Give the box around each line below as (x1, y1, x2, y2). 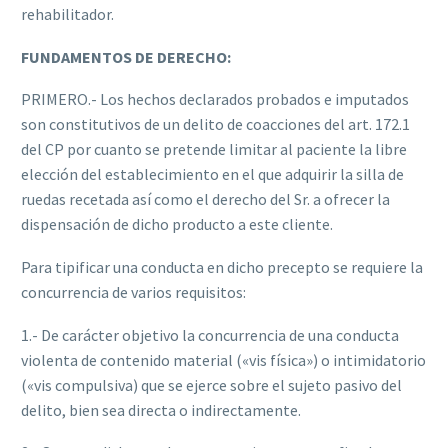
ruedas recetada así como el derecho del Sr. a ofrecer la (21, 189, 390, 210)
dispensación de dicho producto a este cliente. (21, 214, 333, 235)
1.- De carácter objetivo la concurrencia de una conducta (21, 324, 399, 345)
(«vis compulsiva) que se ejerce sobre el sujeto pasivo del (21, 374, 402, 395)
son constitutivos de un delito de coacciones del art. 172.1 (21, 114, 410, 135)
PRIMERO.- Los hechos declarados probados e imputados (21, 89, 409, 110)
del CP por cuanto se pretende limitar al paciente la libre (21, 139, 407, 160)
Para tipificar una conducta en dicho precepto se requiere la (21, 257, 423, 277)
